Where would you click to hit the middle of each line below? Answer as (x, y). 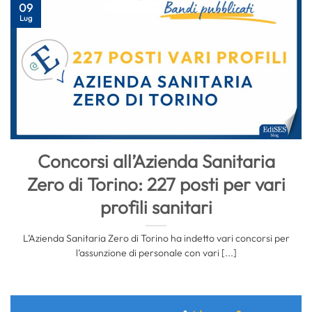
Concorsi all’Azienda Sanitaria (156, 161)
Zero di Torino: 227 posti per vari (156, 184)
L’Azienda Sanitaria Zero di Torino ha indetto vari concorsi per (156, 239)
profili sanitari (156, 207)
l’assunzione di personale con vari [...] (156, 253)
